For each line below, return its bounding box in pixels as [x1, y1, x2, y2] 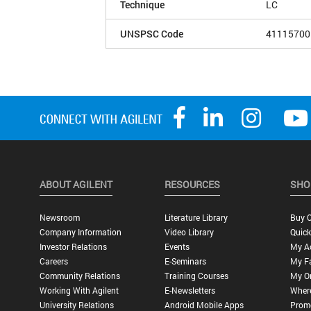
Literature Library [165, 212, 228, 224]
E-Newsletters [165, 285, 216, 296]
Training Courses [165, 270, 229, 282]
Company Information [39, 226, 121, 238]
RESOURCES [165, 178, 221, 192]
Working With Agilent [39, 285, 119, 296]
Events [165, 241, 190, 253]
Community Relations [39, 270, 120, 282]
